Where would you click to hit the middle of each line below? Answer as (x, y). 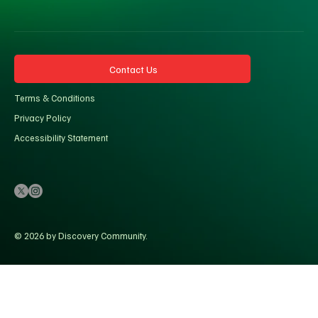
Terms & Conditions (55, 98)
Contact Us (134, 69)
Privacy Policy (43, 118)
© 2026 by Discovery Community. (81, 236)
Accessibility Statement (61, 138)
